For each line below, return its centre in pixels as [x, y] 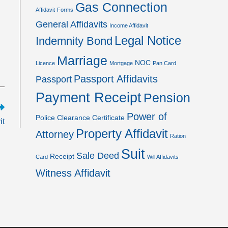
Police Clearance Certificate [80, 118]
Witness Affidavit [73, 173]
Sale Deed [98, 156]
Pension [167, 98]
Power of [147, 117]
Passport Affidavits [116, 79]
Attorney [55, 134]
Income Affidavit [129, 25]
